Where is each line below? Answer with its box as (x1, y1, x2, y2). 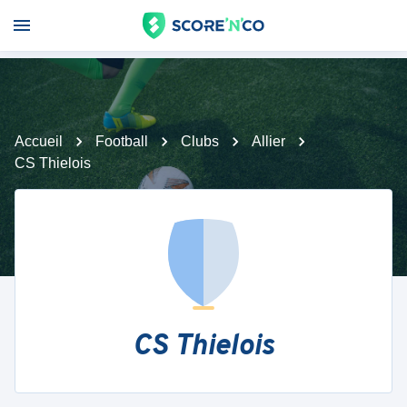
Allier (252, 134, 285, 149)
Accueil (15, 134, 63, 149)
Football (95, 134, 148, 149)
